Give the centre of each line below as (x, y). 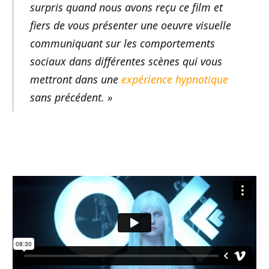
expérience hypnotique (174, 79)
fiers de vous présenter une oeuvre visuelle (130, 25)
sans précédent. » (71, 97)
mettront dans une (75, 79)
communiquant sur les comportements (122, 43)
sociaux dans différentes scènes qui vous (126, 61)
